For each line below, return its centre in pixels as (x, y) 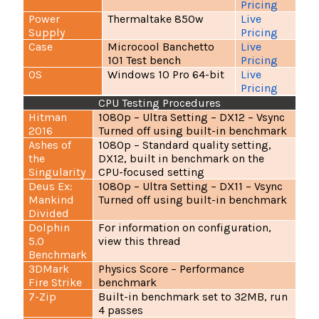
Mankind (52, 200)
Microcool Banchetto (161, 47)
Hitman (48, 117)
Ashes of (50, 145)
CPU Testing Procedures (159, 103)
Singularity (57, 172)
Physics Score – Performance (172, 269)
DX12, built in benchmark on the (182, 159)
